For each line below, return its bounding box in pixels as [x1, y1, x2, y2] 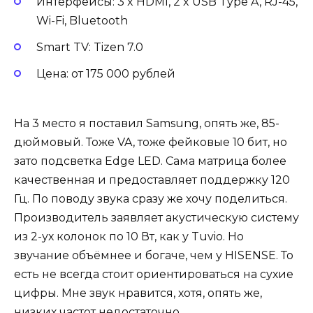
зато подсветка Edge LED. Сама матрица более [14, 154, 286, 168]
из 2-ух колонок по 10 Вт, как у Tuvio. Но [14, 229, 244, 243]
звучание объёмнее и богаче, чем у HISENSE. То [14, 248, 293, 262]
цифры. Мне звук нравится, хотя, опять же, [14, 286, 262, 300]
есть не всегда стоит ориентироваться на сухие [14, 267, 293, 281]
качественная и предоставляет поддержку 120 [14, 173, 290, 187]
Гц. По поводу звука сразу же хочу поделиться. [14, 191, 287, 205]
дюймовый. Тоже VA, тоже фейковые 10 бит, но [14, 135, 287, 149]
